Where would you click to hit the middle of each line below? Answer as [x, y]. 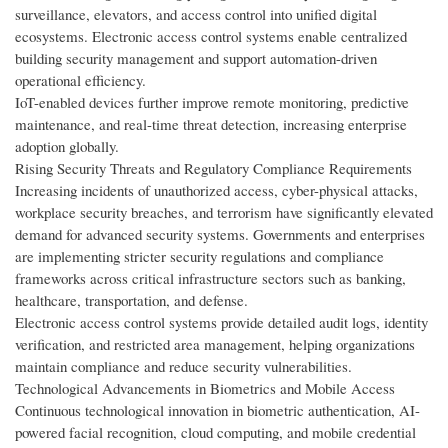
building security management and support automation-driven [196, 58]
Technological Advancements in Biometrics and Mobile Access [205, 388]
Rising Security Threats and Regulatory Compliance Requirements [213, 168]
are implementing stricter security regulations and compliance [199, 256]
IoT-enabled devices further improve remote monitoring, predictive [212, 102]
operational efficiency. [80, 80]
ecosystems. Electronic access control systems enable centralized [211, 36]
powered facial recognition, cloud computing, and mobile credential [215, 432]
